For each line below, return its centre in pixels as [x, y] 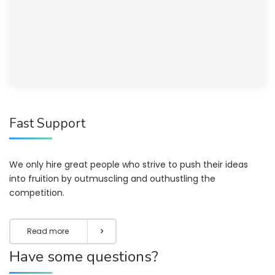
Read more [48, 231]
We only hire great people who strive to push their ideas [129, 165]
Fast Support [47, 124]
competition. [37, 193]
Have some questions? [84, 257]
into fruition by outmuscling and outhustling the [112, 179]
